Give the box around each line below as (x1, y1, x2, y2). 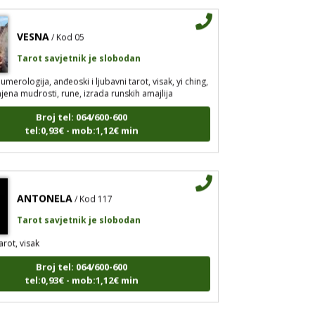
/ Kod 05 (51, 25, 84, 37)
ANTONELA (16, 185, 72, 199)
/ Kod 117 (74, 186, 112, 199)
